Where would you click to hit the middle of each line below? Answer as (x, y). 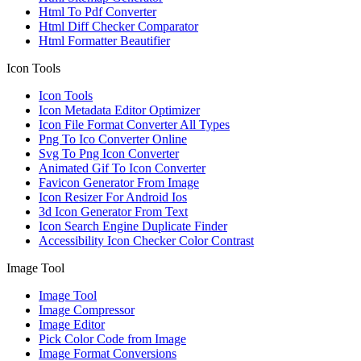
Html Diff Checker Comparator (118, 27)
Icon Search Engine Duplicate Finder (133, 226)
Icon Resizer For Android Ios (113, 197)
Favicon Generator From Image (119, 183)
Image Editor (72, 325)
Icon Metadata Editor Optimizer (119, 110)
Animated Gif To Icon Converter (122, 168)
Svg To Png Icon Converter (109, 154)
